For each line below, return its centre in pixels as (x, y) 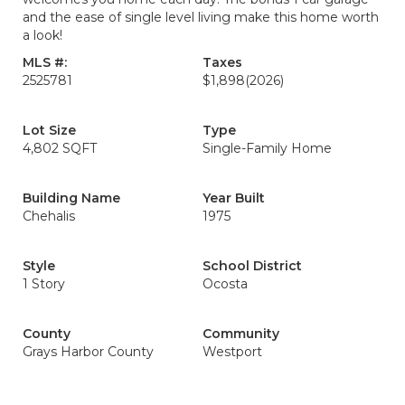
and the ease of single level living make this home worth (201, 17)
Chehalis (49, 216)
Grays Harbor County (88, 352)
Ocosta (225, 284)
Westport (232, 352)
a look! (42, 35)
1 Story (44, 284)
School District (252, 266)
